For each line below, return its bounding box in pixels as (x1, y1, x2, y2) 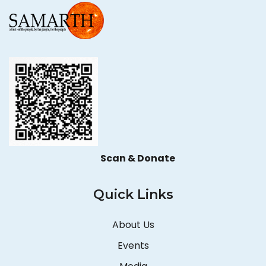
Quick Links (93, 186, 173, 203)
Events (117, 239, 149, 253)
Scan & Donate (100, 151, 175, 166)
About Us (112, 218, 154, 232)
